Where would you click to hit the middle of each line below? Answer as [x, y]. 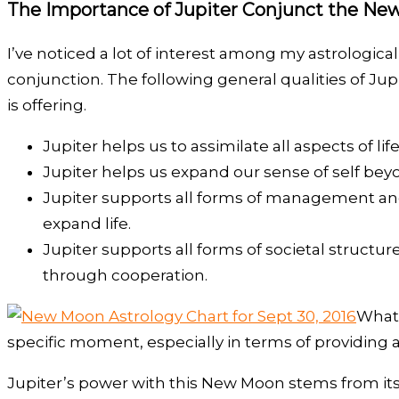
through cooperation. [125, 275]
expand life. [87, 223]
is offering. [47, 105]
